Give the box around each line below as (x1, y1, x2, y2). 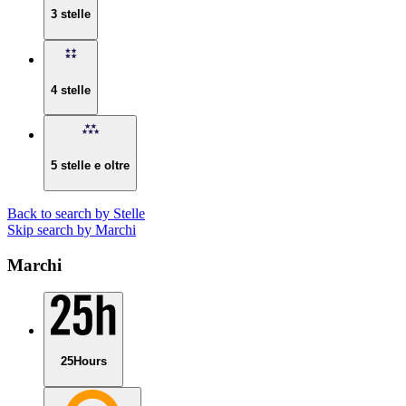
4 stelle (51, 82, 91, 97)
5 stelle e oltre (51, 159, 130, 173)
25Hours (60, 353, 107, 368)
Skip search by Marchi (7, 221, 136, 237)
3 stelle (51, 7, 91, 22)
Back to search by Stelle (7, 205, 145, 221)
